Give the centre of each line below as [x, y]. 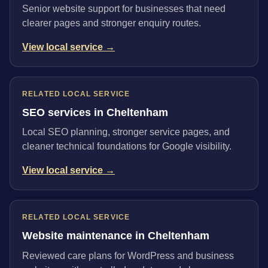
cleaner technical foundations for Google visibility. [127, 147]
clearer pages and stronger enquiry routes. [112, 23]
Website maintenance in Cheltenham [116, 236]
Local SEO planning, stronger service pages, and [126, 132]
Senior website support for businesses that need [124, 8]
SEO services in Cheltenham [95, 112]
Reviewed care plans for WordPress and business [128, 255]
